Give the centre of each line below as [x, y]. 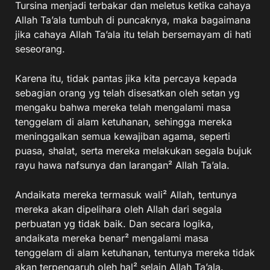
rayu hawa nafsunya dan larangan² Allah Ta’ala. [122, 165]
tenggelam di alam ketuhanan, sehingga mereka [124, 122]
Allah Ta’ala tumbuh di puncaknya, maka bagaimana [133, 20]
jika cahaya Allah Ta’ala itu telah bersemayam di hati [133, 34]
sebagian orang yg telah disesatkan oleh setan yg [127, 93]
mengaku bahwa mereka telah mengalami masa [123, 107]
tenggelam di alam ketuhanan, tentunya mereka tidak [135, 253]
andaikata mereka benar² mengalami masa [112, 238]
